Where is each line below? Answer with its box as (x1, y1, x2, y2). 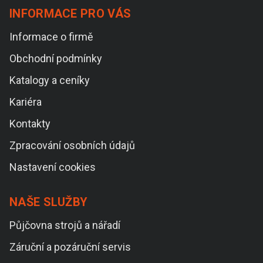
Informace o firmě (9, 31, 93, 43)
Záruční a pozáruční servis (9, 241, 131, 253)
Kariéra (9, 96, 42, 108)
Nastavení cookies (9, 161, 96, 173)
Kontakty (9, 117, 50, 130)
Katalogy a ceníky (9, 74, 90, 86)
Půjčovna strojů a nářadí (9, 219, 120, 231)
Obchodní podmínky (9, 52, 102, 65)
